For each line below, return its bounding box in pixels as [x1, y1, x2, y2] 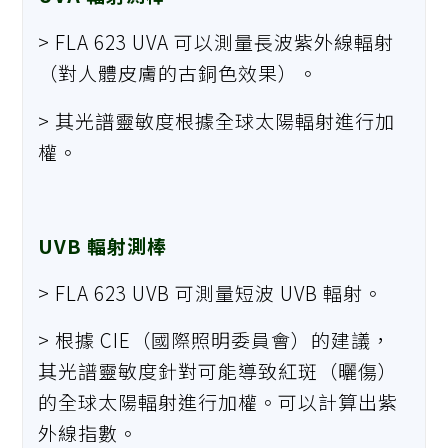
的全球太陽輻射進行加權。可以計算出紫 [38, 388, 399, 416]
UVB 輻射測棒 [38, 231, 168, 259]
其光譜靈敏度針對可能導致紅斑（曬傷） [38, 357, 399, 385]
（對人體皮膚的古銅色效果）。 [38, 59, 319, 87]
